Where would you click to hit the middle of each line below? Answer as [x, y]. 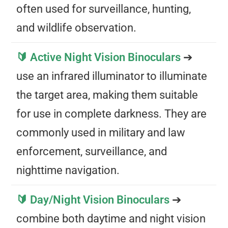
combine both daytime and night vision [111, 219]
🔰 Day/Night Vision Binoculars [94, 200]
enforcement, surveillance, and [92, 152]
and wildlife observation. [77, 28]
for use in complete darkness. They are [112, 114]
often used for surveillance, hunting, [104, 9]
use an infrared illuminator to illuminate [112, 76]
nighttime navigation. [68, 170]
